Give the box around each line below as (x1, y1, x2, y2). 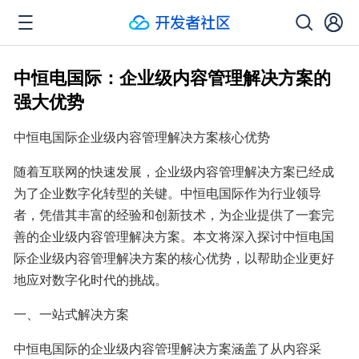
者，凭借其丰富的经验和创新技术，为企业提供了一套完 (14, 205, 334, 224)
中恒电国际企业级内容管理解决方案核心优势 (14, 127, 270, 146)
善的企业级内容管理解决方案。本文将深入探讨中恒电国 (14, 227, 334, 245)
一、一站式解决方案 (14, 305, 129, 323)
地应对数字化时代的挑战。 (14, 270, 167, 288)
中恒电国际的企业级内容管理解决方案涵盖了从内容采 (14, 339, 321, 357)
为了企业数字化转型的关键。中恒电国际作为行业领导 (14, 184, 321, 202)
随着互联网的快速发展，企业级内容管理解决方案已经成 (14, 162, 334, 180)
